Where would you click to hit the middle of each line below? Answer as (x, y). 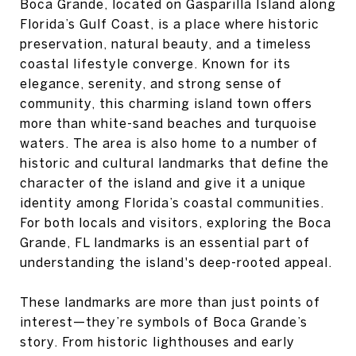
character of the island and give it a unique (163, 183)
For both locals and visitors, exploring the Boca (176, 222)
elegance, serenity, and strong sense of (151, 83)
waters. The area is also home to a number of (169, 143)
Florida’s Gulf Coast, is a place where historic (170, 24)
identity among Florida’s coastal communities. (172, 203)
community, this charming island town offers (166, 103)
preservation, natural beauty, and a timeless (166, 44)
